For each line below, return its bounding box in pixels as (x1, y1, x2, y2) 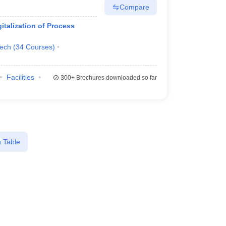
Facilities (6, 73, 34, 81)
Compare (119, 3, 149, 11)
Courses (25, 43, 52, 51)
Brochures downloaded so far (74, 74, 157, 81)
